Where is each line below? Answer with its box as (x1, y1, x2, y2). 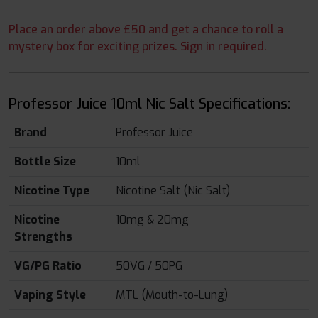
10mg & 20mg (116, 212, 189, 228)
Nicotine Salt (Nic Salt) (116, 183, 230, 199)
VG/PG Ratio (14, 258, 82, 274)
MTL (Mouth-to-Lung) (116, 287, 228, 303)
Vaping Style (14, 287, 86, 303)
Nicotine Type (14, 183, 89, 199)
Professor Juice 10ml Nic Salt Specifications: (9, 94, 290, 114)
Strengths (14, 229, 72, 245)
